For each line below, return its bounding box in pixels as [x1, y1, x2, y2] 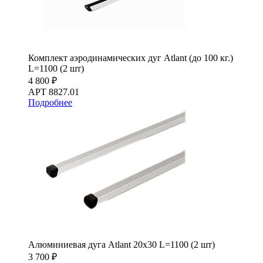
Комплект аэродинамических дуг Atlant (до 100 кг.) [28, 52, 233, 63]
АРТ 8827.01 [28, 86, 79, 97]
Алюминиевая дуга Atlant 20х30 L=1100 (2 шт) [28, 239, 215, 249]
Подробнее [28, 97, 72, 107]
